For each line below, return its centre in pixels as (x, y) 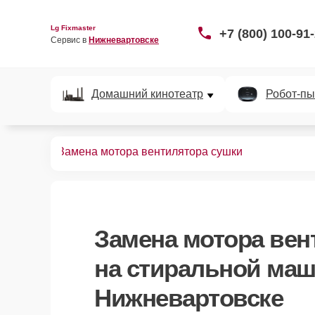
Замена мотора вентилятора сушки (150, 152)
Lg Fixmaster (73, 27)
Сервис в (70, 40)
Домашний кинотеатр (147, 94)
